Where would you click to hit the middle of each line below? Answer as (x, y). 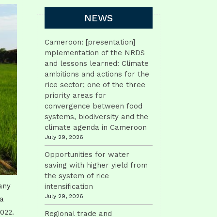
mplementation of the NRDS (95, 53)
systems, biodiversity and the (96, 117)
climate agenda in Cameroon (96, 127)
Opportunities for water (87, 155)
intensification (69, 186)
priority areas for (75, 95)
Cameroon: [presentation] (90, 42)
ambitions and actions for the (97, 74)
